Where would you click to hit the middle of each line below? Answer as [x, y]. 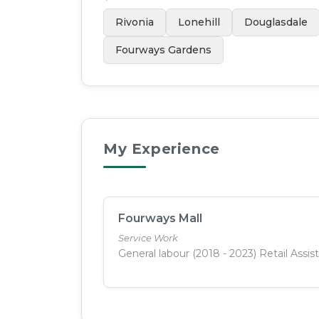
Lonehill [199, 22]
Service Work [148, 238]
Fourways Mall [160, 219]
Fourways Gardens [163, 50]
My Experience [162, 149]
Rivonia [135, 22]
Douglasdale [276, 22]
